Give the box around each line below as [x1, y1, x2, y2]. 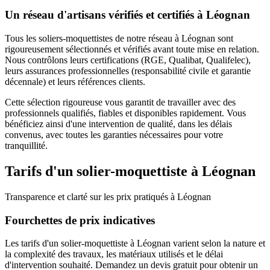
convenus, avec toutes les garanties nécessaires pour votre [5, 130, 223, 140]
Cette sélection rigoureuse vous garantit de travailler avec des [5, 97, 236, 108]
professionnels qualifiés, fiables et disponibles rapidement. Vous [5, 108, 246, 119]
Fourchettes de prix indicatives [5, 213, 155, 227]
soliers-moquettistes [39, 33, 113, 44]
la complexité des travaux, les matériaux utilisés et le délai [5, 249, 223, 260]
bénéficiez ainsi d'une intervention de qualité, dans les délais [5, 119, 232, 130]
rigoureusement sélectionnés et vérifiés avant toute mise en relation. [5, 44, 259, 55]
